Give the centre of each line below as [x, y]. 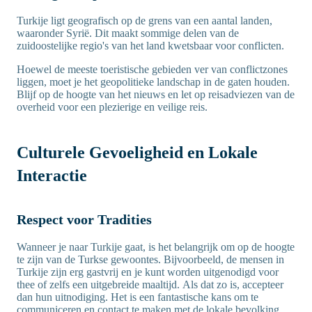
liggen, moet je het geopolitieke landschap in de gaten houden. [153, 82]
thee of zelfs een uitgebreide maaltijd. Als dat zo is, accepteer [150, 285]
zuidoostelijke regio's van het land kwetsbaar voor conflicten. [150, 46]
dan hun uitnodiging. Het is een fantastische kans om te [138, 297]
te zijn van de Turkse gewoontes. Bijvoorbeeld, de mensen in [150, 260]
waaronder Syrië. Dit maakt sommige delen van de [128, 33]
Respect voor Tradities [84, 220]
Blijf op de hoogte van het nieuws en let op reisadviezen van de [156, 95]
